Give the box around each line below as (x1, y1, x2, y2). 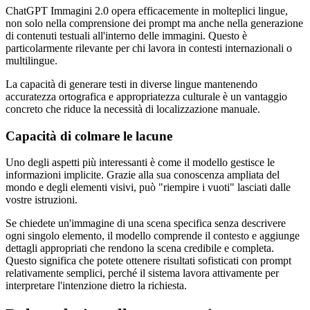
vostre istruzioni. (6, 194, 77, 206)
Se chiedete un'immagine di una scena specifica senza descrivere (6, 217, 286, 230)
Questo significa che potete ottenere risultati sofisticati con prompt (6, 255, 291, 267)
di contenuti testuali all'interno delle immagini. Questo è (6, 29, 247, 42)
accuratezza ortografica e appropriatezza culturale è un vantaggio (6, 90, 287, 102)
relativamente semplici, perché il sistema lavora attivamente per (6, 267, 279, 280)
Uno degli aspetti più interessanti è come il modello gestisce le (6, 156, 275, 169)
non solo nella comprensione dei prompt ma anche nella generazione (6, 17, 303, 29)
